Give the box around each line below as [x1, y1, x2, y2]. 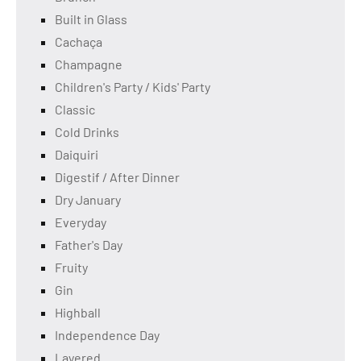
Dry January [55, 192, 121, 208]
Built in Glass [55, 11, 127, 27]
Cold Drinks [55, 124, 119, 140]
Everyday [55, 214, 106, 230]
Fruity [55, 259, 88, 276]
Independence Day [55, 327, 160, 343]
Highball [55, 305, 101, 321]
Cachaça [55, 34, 102, 50]
